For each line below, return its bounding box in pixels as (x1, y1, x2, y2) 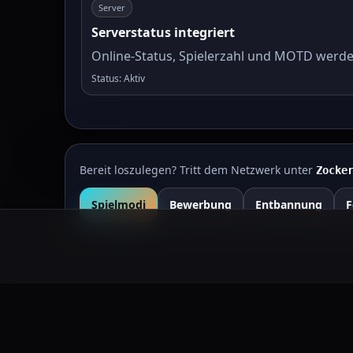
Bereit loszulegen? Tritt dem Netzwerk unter (80, 162, 316, 177)
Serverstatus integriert (91, 24, 235, 41)
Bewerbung (169, 196, 232, 212)
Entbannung (255, 196, 322, 212)
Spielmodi (91, 196, 146, 212)
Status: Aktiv (91, 72, 145, 85)
